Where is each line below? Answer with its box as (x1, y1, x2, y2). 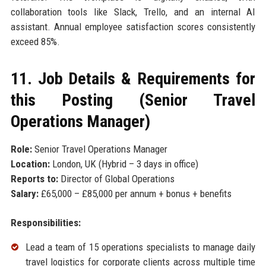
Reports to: (10, 172, 58, 185)
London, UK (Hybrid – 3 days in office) (49, 157, 198, 170)
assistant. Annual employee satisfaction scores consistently (10, 20, 256, 33)
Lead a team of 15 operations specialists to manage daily (25, 240, 256, 253)
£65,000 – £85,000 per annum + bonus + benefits (38, 187, 232, 199)
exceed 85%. (10, 35, 60, 47)
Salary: (10, 187, 39, 199)
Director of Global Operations (58, 172, 175, 185)
